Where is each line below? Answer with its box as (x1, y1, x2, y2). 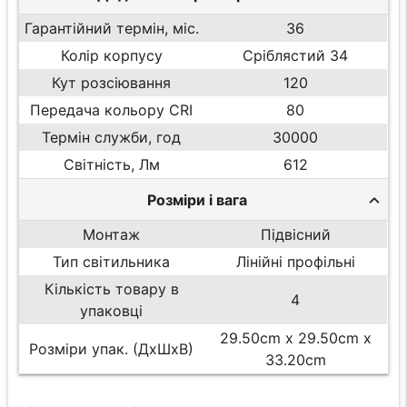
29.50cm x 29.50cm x (219, 329, 372, 348)
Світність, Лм (63, 155, 160, 174)
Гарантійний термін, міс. (24, 19, 199, 38)
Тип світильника (53, 253, 171, 272)
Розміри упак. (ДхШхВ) (29, 340, 194, 359)
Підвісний (260, 225, 331, 244)
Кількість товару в (44, 280, 179, 299)
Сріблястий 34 (243, 46, 349, 65)
